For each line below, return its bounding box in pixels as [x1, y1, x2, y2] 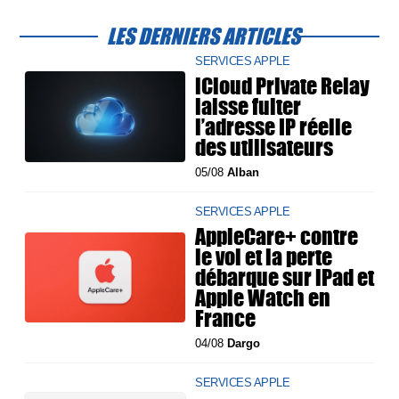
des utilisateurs [195, 131, 334, 164]
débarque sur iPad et [195, 261, 375, 294]
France [195, 302, 256, 335]
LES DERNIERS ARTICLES [107, 20, 301, 53]
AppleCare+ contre [195, 220, 359, 253]
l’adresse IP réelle [195, 110, 353, 143]
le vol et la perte [195, 240, 333, 273]
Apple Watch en [195, 281, 331, 314]
